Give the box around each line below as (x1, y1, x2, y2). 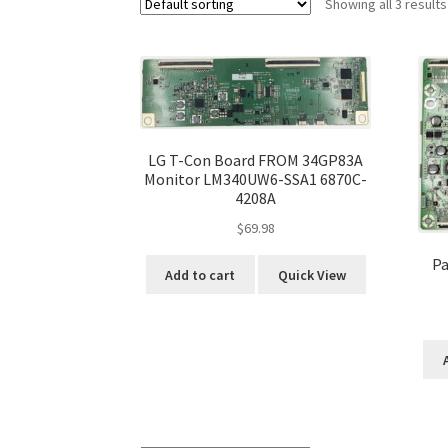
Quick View (277, 265, 346, 284)
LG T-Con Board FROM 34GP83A (148, 150, 364, 171)
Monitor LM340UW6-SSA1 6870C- (144, 169, 368, 190)
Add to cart (165, 265, 236, 284)
